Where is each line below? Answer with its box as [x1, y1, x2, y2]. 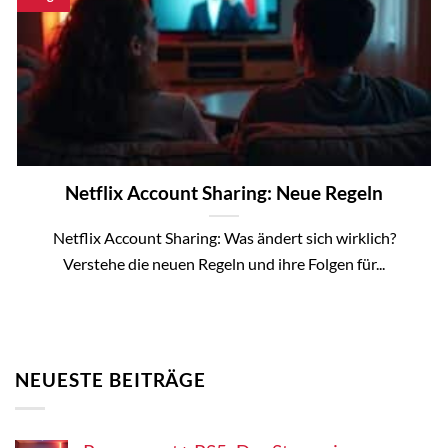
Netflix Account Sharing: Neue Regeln [65, 181, 383, 205]
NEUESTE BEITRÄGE [15, 367, 207, 391]
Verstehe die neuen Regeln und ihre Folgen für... [63, 254, 385, 274]
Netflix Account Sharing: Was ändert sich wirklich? [52, 228, 396, 248]
